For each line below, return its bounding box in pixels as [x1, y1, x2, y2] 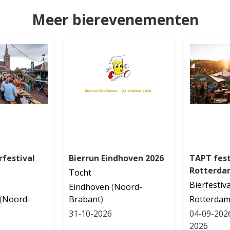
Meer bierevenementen [31, 9, 199, 29]
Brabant [68, 193, 101, 205]
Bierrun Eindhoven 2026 [68, 152, 164, 164]
